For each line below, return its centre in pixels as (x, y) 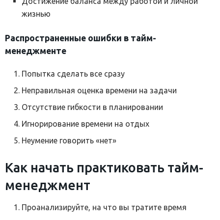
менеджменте (36, 51)
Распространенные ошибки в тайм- (81, 38)
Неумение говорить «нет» (69, 141)
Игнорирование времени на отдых (86, 124)
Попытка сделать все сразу (73, 74)
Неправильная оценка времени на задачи (99, 91)
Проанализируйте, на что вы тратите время (104, 207)
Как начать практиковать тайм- (104, 168)
